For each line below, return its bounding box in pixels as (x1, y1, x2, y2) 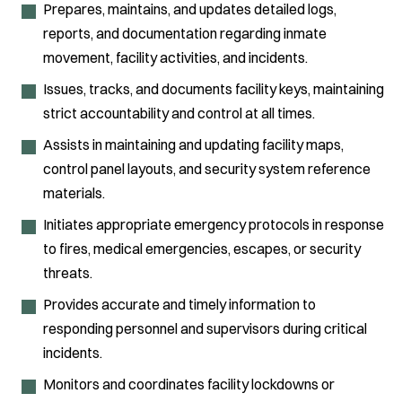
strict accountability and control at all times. (43, 103, 315, 122)
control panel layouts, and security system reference (43, 159, 371, 178)
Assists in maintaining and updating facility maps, (43, 135, 344, 153)
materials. (43, 183, 105, 202)
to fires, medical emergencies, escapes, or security (43, 239, 361, 258)
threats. (43, 263, 92, 282)
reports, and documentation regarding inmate (43, 23, 327, 42)
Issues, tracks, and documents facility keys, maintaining (43, 79, 384, 98)
